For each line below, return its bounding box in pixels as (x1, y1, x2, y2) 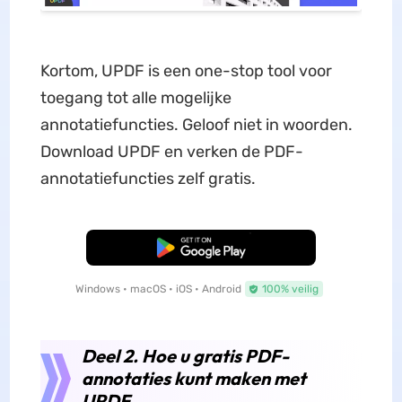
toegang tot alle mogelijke (39, 88, 232, 109)
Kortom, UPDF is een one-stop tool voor (39, 61, 332, 82)
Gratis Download (159, 241, 243, 255)
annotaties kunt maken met (81, 367, 306, 390)
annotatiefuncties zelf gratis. (39, 169, 256, 189)
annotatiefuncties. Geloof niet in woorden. (39, 115, 353, 135)
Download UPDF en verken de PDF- (39, 142, 303, 162)
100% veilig (262, 283, 319, 296)
